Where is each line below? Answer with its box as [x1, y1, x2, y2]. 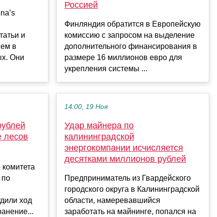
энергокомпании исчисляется [64, 143, 183, 153]
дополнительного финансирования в [64, 42, 197, 51]
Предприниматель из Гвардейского [64, 174, 191, 183]
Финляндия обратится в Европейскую [64, 20, 201, 29]
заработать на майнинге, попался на [64, 207, 196, 216]
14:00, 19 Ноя [64, 103, 108, 111]
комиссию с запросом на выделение [64, 31, 195, 40]
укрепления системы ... [64, 64, 147, 73]
